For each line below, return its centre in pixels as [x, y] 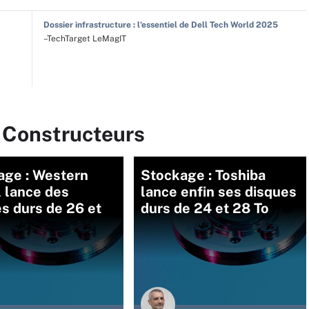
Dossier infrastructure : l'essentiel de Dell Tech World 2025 [160, 25]
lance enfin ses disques [219, 192]
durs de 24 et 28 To [205, 208]
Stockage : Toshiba [203, 175]
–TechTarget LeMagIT [84, 39]
